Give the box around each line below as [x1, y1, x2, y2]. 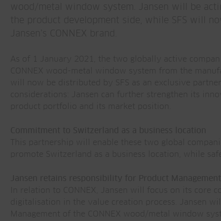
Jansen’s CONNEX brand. [10, 30, 117, 38]
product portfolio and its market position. [10, 103, 171, 110]
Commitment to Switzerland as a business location [10, 127, 206, 135]
